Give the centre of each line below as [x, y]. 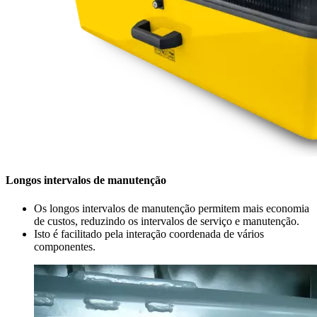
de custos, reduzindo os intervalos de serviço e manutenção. [167, 221]
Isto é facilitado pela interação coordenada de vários [149, 234]
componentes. [65, 246]
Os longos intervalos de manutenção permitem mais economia [172, 208]
